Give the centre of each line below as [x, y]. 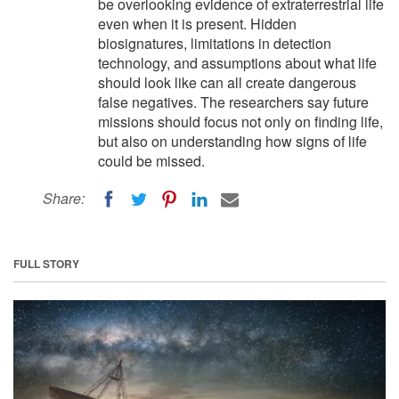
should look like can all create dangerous [227, 82]
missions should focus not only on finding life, [240, 122]
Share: [64, 198]
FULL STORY [46, 263]
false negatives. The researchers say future [233, 102]
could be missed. [151, 161]
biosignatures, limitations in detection [215, 43]
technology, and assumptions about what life [237, 63]
